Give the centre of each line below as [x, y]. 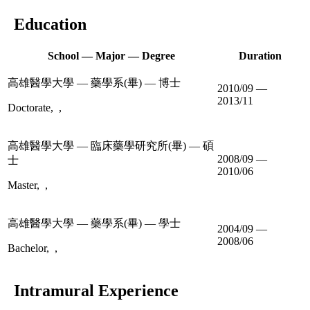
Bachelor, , [35, 248]
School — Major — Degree [111, 55]
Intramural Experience [92, 290]
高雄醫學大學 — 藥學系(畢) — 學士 [94, 223]
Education [46, 25]
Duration [260, 55]
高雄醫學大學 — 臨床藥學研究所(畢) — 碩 [111, 145]
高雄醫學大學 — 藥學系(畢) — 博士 [94, 82]
